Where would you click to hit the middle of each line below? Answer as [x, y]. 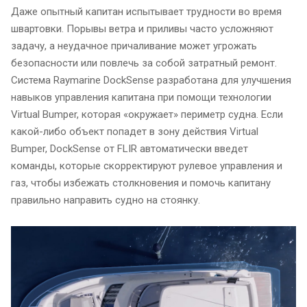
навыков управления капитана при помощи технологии [141, 97]
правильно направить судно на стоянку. [106, 200]
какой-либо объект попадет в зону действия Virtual [135, 132]
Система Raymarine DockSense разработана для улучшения [151, 80]
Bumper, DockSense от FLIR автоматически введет [130, 149]
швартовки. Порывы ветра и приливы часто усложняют [142, 29]
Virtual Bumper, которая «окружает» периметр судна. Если [147, 114]
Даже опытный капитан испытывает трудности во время [146, 12]
